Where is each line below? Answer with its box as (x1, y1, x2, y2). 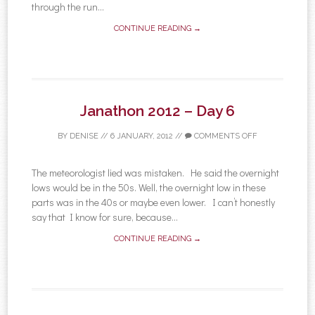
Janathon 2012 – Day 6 (80, 101, 235, 120)
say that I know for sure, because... (32, 210, 179, 224)
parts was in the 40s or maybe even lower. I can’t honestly (32, 195, 276, 209)
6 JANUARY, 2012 (110, 131, 173, 141)
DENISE (70, 131, 98, 141)
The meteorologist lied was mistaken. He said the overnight (32, 165, 280, 179)
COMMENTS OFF (192, 131, 257, 141)
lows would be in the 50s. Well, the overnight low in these (32, 180, 266, 194)
